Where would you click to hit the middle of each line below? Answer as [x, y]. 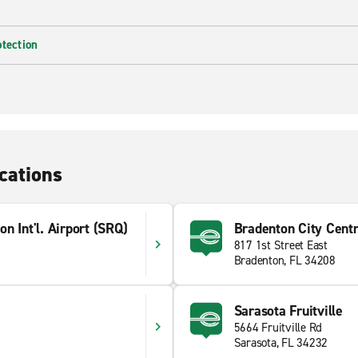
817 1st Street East [280, 245]
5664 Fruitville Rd [278, 328]
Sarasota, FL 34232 [280, 343]
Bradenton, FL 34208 [284, 261]
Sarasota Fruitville [288, 311]
